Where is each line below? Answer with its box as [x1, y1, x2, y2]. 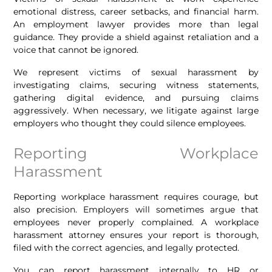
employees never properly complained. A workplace [13, 216, 259, 228]
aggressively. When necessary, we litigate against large [13, 104, 259, 116]
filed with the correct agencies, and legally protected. [13, 242, 240, 253]
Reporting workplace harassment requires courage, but [13, 191, 259, 202]
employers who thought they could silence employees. [13, 117, 246, 129]
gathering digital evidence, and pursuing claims [13, 92, 259, 103]
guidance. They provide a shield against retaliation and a [13, 31, 259, 42]
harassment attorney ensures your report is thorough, [13, 229, 259, 240]
